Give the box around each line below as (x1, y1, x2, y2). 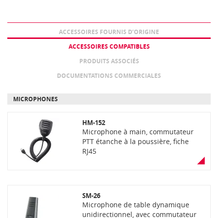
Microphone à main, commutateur (82, 127, 194, 136)
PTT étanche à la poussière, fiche (82, 137, 189, 146)
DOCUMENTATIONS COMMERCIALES (57, 72, 161, 80)
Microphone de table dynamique (82, 200, 189, 209)
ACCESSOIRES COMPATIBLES (68, 42, 150, 51)
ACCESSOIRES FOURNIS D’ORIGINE (59, 28, 159, 36)
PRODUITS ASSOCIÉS (79, 57, 139, 65)
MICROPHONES (13, 95, 58, 103)
